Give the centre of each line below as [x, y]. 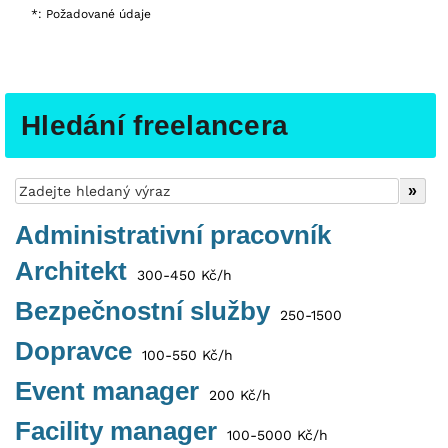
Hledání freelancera [155, 126]
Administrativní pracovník [173, 235]
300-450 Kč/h [179, 275]
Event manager [107, 391]
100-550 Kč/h [182, 355]
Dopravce [73, 351]
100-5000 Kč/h [272, 435]
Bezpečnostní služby [142, 311]
